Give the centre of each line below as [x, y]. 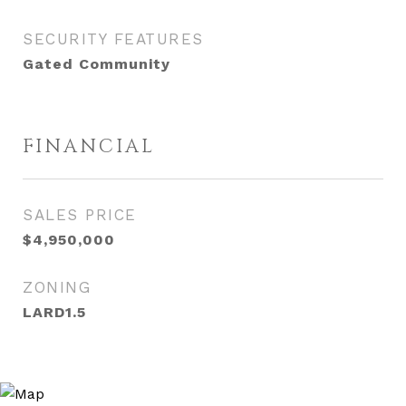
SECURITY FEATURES [113, 39]
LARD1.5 [54, 312]
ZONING [57, 287]
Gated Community [97, 64]
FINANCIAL [89, 147]
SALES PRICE [80, 215]
